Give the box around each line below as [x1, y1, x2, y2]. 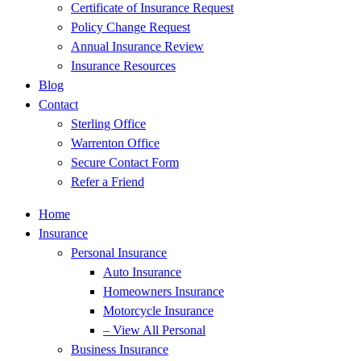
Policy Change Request [71, 20, 190, 34]
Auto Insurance [103, 265, 181, 279]
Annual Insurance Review [71, 39, 204, 53]
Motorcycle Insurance [103, 304, 214, 317]
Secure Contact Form [71, 156, 179, 169]
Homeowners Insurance [103, 284, 224, 298]
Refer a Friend [71, 175, 144, 189]
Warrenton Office [71, 136, 160, 150]
